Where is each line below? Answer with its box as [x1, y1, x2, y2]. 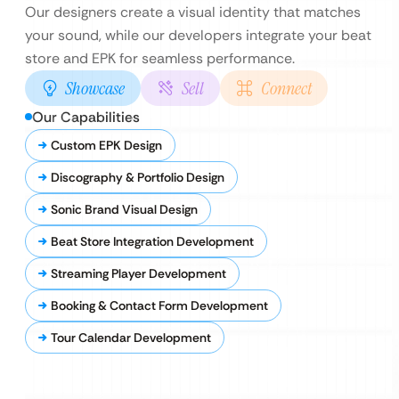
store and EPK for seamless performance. [25, 49, 295, 68]
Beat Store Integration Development [51, 233, 254, 249]
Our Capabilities [32, 108, 140, 126]
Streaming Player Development [51, 265, 226, 281]
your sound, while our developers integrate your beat [25, 26, 371, 45]
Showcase [65, 77, 125, 100]
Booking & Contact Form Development [51, 297, 268, 313]
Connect [261, 77, 312, 100]
